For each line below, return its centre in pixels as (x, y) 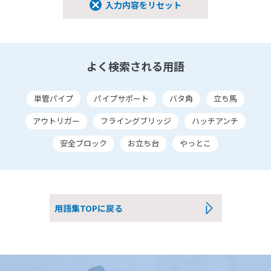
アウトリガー (56, 121)
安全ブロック (83, 143)
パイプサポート (121, 99)
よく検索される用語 (135, 66)
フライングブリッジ (136, 121)
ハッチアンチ (215, 121)
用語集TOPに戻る (88, 208)
